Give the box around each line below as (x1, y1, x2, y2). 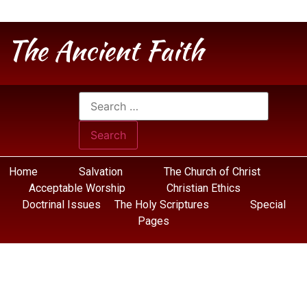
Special (249, 198, 286, 211)
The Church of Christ (163, 165, 260, 178)
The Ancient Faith (7, 31, 203, 71)
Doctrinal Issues (21, 198, 101, 211)
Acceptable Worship (28, 182, 125, 195)
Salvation (78, 165, 123, 178)
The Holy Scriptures (114, 198, 212, 211)
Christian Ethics (166, 182, 241, 195)
